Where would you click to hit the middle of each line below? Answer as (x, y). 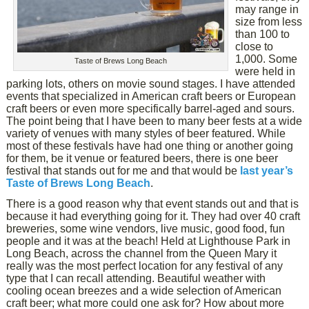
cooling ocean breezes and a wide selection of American (144, 291)
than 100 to (263, 34)
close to (255, 47)
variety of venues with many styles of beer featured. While (146, 133)
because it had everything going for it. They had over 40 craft (153, 216)
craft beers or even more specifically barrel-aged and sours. (151, 109)
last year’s (267, 171)
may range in (267, 9)
